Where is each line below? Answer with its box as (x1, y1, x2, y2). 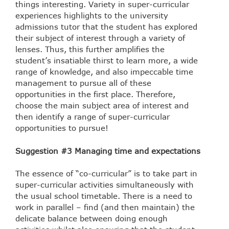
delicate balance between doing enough (15, 214, 168, 223)
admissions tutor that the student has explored (15, 22, 197, 32)
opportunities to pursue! (15, 123, 108, 133)
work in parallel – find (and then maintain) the (15, 202, 195, 212)
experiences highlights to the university (15, 11, 168, 20)
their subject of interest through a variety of (15, 33, 185, 43)
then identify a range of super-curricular (15, 112, 170, 122)
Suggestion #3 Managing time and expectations (15, 146, 200, 155)
